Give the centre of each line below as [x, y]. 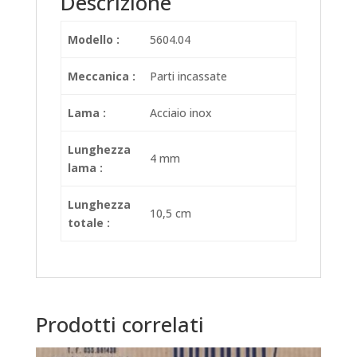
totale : [89, 222]
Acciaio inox [181, 112]
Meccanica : [102, 76]
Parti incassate [188, 76]
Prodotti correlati [120, 324]
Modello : [94, 39]
